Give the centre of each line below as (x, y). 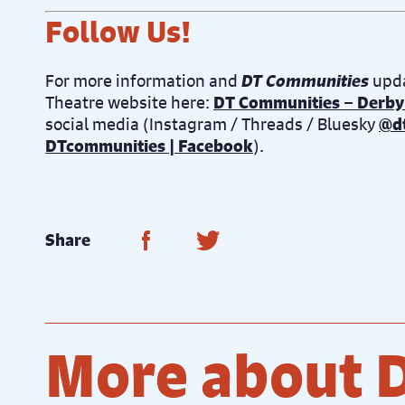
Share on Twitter (291, 239)
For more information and (143, 80)
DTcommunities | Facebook (149, 146)
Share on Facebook (242, 239)
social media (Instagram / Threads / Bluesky (212, 124)
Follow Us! (118, 32)
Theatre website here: (129, 102)
